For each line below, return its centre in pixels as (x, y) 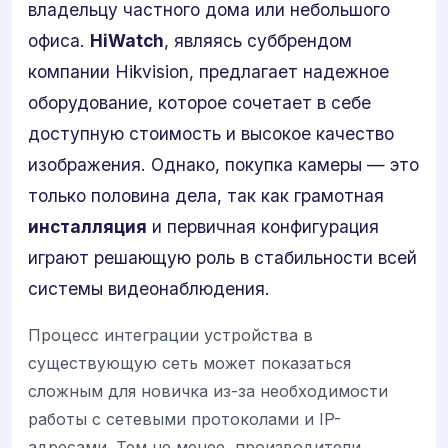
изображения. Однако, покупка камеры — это (223, 164)
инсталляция (87, 226)
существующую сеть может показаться (189, 363)
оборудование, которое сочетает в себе (199, 102)
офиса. (59, 40)
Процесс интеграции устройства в (170, 335)
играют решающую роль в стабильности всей (222, 257)
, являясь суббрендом (258, 40)
